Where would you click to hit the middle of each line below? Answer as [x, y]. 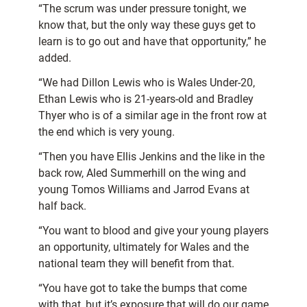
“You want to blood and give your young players [153, 231]
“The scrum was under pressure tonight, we [142, 9]
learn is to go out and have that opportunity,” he [152, 42]
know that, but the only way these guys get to [147, 25]
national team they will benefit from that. [136, 264]
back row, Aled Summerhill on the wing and [142, 173]
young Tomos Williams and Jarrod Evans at [144, 190]
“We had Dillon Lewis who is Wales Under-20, [147, 83]
